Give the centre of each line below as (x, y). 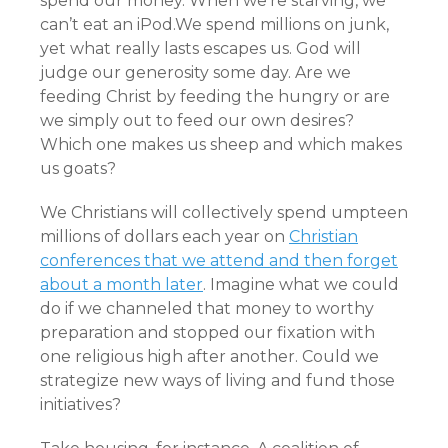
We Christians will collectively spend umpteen (224, 212)
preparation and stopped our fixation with (207, 332)
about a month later (121, 284)
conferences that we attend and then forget (219, 260)
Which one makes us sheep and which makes (221, 144)
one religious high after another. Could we (209, 356)
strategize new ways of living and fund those (217, 380)
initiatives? (80, 404)
